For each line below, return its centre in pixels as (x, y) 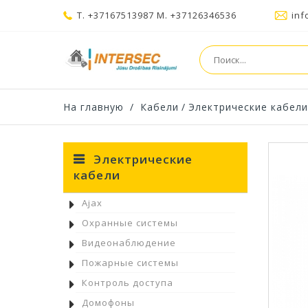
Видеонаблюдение (129, 243)
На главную (93, 107)
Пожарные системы (130, 263)
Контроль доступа (128, 283)
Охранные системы (130, 223)
